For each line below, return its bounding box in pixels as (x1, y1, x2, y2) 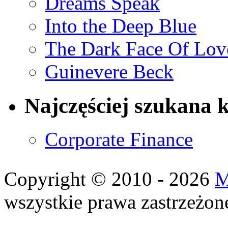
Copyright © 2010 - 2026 (4, 168, 215, 190)
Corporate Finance (45, 128, 193, 151)
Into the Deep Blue (45, 14, 196, 37)
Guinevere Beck (45, 60, 174, 82)
